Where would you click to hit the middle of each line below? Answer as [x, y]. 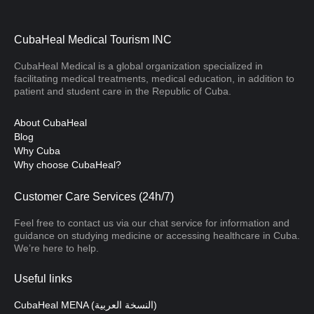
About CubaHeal [50, 123]
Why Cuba [37, 151]
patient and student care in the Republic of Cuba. [123, 91]
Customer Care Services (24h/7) [94, 197]
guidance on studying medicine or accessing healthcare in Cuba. [157, 236]
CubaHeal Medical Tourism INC [93, 40]
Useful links [43, 279]
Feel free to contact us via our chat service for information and [152, 223]
